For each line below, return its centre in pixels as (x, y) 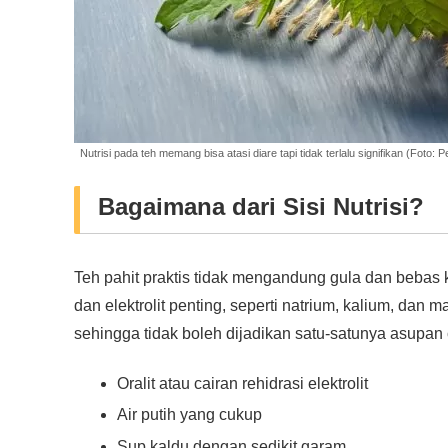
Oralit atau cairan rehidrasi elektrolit (243, 384)
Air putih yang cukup (190, 415)
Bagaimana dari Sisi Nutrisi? (261, 206)
